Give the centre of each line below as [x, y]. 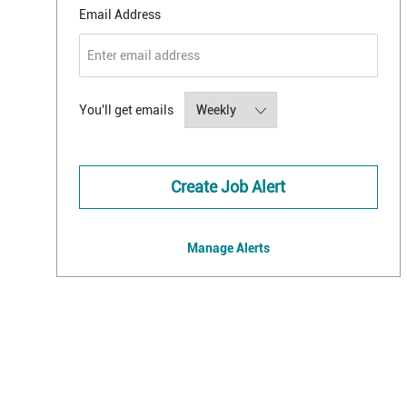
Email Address [120, 15]
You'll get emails [126, 110]
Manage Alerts [228, 248]
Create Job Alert [228, 187]
